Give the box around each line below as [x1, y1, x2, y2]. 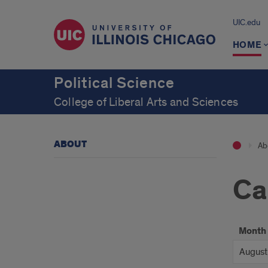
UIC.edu [232, 17, 260, 28]
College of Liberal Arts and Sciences [54, 95, 239, 109]
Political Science [54, 74, 175, 93]
